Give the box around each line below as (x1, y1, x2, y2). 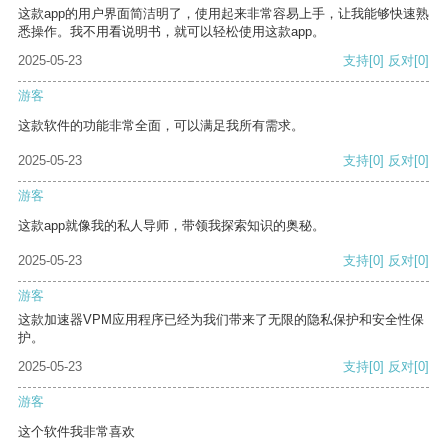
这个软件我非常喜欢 (18, 424, 135, 440)
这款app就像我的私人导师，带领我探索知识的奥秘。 (18, 218, 325, 234)
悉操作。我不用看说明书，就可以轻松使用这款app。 (18, 24, 325, 40)
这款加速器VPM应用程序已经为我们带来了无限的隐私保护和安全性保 (18, 312, 424, 328)
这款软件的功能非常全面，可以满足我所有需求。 (18, 118, 304, 134)
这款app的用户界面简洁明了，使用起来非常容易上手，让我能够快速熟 (18, 6, 429, 22)
